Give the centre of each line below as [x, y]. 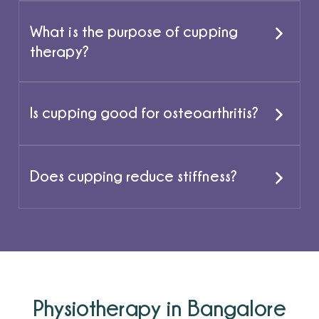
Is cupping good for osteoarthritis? [144, 112]
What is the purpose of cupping [134, 31]
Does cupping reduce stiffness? [134, 175]
